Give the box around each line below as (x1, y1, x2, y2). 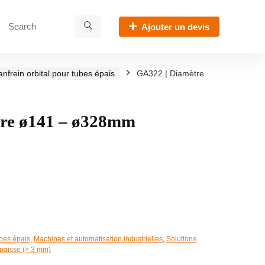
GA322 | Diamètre (137, 69, 204, 78)
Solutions (166, 235, 196, 243)
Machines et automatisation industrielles (34, 235, 163, 243)
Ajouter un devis (141, 21, 209, 32)
